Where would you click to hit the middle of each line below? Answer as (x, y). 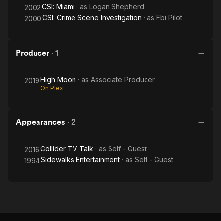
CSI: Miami (58, 7)
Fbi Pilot (169, 18)
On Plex (52, 88)
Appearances (40, 122)
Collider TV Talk (67, 149)
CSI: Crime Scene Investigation (92, 18)
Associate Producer (123, 80)
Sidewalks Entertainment (80, 160)
